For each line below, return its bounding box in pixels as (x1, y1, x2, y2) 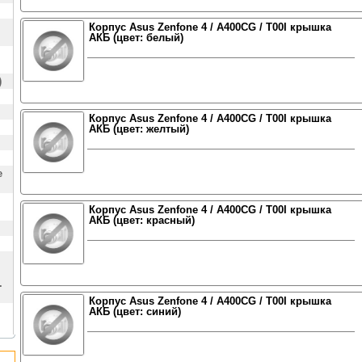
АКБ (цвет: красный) (88, 214, 195, 226)
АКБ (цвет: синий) (88, 305, 181, 318)
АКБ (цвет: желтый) (88, 123, 189, 135)
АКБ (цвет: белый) (88, 32, 183, 44)
